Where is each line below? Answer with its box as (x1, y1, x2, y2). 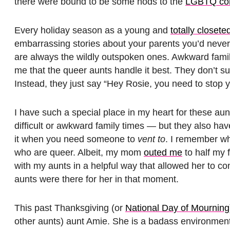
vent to (138, 133, 165, 144)
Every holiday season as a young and (14, 25, 170, 35)
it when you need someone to (14, 133, 138, 144)
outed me (144, 147, 182, 158)
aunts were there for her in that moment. (14, 174, 179, 184)
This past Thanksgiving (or (14, 202, 125, 213)
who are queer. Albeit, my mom (14, 147, 144, 158)
